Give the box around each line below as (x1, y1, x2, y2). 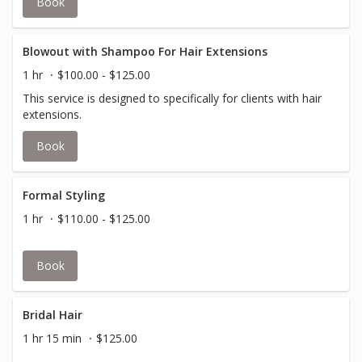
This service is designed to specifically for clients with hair (23, 90, 322, 106)
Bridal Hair (23, 307, 82, 322)
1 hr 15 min (23, 330, 82, 346)
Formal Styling (23, 187, 105, 203)
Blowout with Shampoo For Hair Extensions (23, 44, 267, 59)
